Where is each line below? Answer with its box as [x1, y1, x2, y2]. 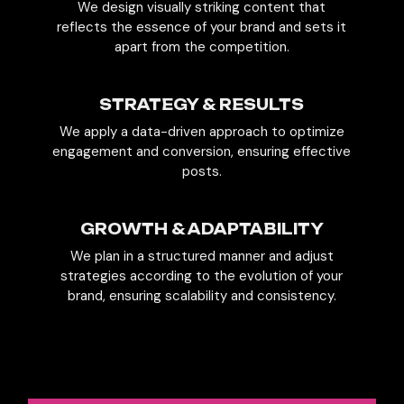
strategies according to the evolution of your [60, 266, 344, 285]
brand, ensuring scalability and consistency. [67, 286, 336, 305]
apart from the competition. [114, 37, 289, 56]
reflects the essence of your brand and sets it [57, 17, 347, 36]
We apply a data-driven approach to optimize [59, 122, 344, 141]
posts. [181, 161, 222, 180]
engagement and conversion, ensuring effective [52, 142, 352, 161]
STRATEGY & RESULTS [99, 95, 305, 114]
